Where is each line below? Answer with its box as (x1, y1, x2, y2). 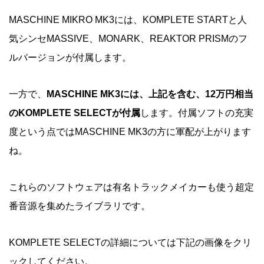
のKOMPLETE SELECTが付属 (9, 108, 140, 118)
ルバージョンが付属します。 (9, 52, 131, 63)
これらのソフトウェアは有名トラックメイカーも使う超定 (9, 182, 254, 193)
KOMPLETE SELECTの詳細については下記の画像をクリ (9, 237, 252, 248)
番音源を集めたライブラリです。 (9, 201, 150, 212)
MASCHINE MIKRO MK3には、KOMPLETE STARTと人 (9, 15, 247, 25)
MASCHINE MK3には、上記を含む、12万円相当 (47, 89, 253, 100)
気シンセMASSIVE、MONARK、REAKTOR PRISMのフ (9, 34, 247, 44)
